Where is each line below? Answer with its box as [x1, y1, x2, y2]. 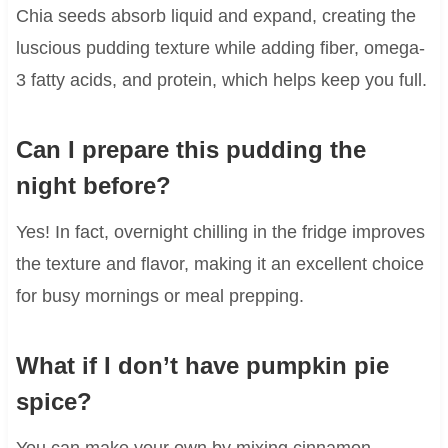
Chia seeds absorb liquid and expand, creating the [15, 5, 416, 26]
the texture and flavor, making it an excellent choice [15, 253, 424, 274]
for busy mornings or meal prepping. [15, 285, 304, 306]
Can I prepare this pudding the [15, 135, 366, 163]
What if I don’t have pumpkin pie [15, 351, 389, 379]
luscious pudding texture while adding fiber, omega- [15, 37, 425, 58]
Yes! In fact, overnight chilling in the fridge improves [15, 221, 425, 242]
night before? [15, 171, 171, 199]
